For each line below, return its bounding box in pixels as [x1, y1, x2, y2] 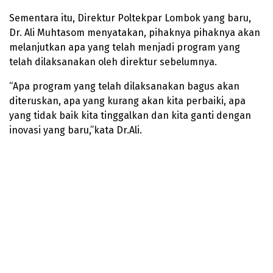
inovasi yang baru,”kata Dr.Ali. [9, 124, 142, 136]
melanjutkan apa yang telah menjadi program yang [9, 41, 240, 54]
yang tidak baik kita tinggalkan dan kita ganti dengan [9, 110, 251, 122]
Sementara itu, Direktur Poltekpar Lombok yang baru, [9, 12, 251, 24]
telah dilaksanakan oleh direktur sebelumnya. [9, 56, 217, 68]
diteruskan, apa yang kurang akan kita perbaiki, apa [9, 95, 246, 107]
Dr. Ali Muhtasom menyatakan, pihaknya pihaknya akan [9, 27, 260, 39]
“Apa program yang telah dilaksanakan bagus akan [9, 80, 239, 93]
